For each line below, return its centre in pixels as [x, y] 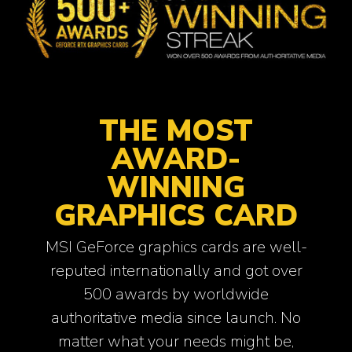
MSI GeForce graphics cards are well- [176, 247]
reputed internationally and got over [176, 270]
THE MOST [176, 131]
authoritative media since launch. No [176, 317]
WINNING [176, 187]
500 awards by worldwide [176, 294]
